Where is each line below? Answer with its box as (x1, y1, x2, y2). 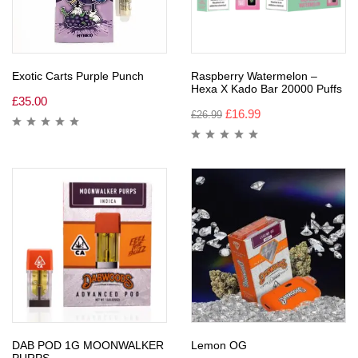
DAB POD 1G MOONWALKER (12, 338, 164, 352)
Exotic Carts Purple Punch (12, 69, 144, 82)
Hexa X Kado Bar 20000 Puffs (191, 82, 342, 95)
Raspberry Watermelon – (191, 69, 317, 82)
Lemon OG (191, 338, 247, 352)
